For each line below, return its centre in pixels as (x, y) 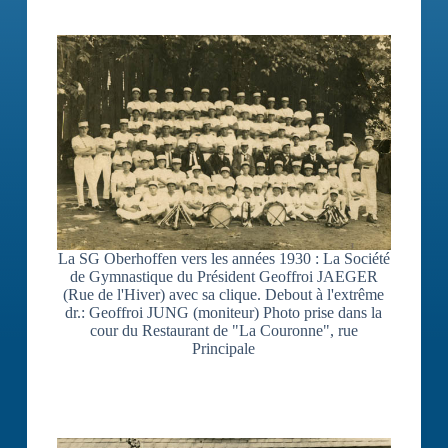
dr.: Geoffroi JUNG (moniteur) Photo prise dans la (224, 312)
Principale (224, 348)
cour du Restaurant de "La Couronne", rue (223, 330)
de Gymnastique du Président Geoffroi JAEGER (223, 276)
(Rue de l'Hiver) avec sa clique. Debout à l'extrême (224, 294)
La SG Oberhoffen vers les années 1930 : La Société (223, 258)
